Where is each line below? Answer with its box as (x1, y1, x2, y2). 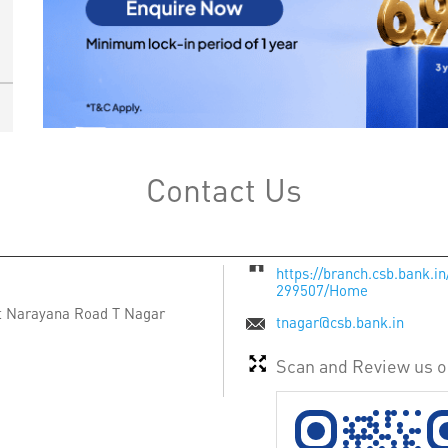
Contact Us (146, 168, 302, 210)
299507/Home (276, 279, 368, 300)
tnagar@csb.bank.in (276, 311, 404, 332)
